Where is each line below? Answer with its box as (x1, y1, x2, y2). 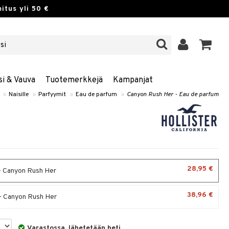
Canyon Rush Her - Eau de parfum (127, 90, 219, 99)
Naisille (9, 90, 29, 99)
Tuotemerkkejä (45, 75, 103, 85)
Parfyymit (38, 90, 66, 99)
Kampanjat (112, 75, 153, 85)
